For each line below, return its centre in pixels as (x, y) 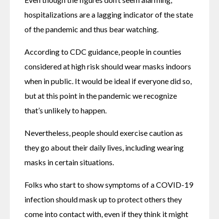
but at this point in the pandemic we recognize (101, 95)
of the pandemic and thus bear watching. (91, 29)
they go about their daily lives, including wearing (104, 147)
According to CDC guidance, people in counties (103, 51)
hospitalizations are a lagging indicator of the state (109, 14)
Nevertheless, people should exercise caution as (104, 132)
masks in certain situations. (69, 162)
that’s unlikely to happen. (66, 110)
